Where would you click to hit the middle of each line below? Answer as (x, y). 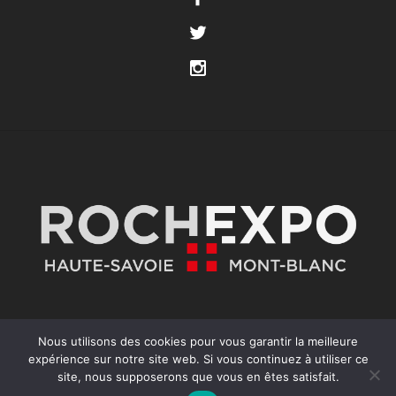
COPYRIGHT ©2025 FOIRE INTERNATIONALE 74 (183, 388)
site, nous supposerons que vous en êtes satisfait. (198, 377)
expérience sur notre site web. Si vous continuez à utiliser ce (198, 359)
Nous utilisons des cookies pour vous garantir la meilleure (198, 341)
